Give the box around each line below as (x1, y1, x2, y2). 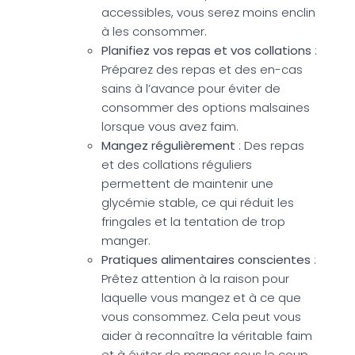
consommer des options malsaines (101, 98, 310, 116)
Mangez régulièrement (101, 136, 239, 154)
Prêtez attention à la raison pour (101, 269, 289, 287)
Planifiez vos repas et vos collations (101, 41, 315, 59)
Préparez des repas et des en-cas (101, 60, 303, 78)
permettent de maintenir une (101, 174, 273, 192)
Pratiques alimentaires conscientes (101, 250, 314, 268)
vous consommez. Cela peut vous (101, 307, 301, 325)
